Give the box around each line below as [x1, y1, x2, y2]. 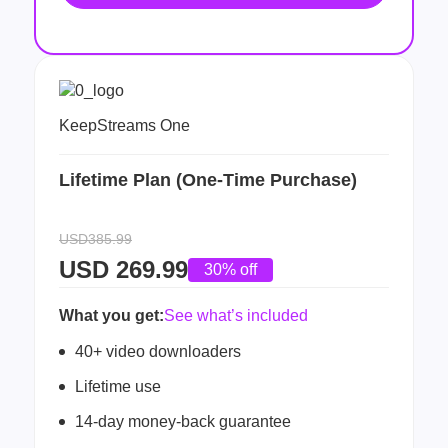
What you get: [59, 306, 164, 324]
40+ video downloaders [75, 342, 241, 360]
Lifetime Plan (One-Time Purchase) [59, 169, 357, 190]
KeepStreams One [59, 116, 190, 134]
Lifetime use [75, 377, 161, 395]
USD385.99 [59, 230, 132, 247]
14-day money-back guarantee [75, 412, 291, 430]
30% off [204, 260, 257, 278]
